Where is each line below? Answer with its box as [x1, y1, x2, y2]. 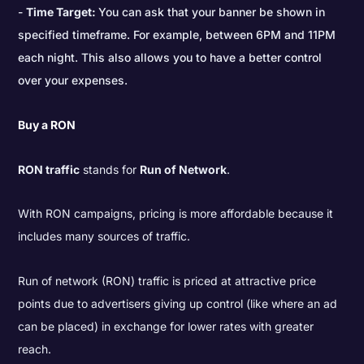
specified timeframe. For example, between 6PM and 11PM [18, 28, 336, 42]
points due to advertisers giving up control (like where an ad [18, 296, 338, 310]
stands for [80, 162, 141, 176]
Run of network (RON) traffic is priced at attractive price [18, 273, 317, 288]
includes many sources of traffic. [18, 229, 191, 244]
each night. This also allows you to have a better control [18, 50, 323, 65]
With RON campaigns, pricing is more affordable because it [18, 206, 334, 221]
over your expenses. [18, 73, 128, 88]
